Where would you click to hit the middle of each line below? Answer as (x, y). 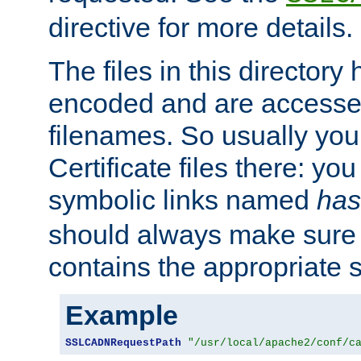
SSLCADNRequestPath (123, 343)
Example (122, 315)
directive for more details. (201, 28)
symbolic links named (183, 200)
